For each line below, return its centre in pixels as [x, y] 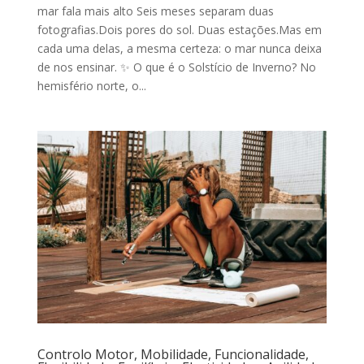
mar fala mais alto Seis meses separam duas [155, 11]
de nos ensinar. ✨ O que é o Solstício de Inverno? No [176, 67]
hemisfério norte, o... [91, 85]
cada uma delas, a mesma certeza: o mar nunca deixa [179, 48]
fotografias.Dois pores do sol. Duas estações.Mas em [179, 29]
